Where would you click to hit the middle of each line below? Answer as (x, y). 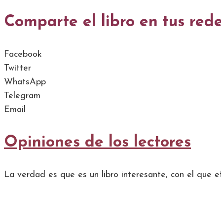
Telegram (22, 96)
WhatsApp (25, 82)
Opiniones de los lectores (97, 142)
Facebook (23, 55)
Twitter (18, 69)
